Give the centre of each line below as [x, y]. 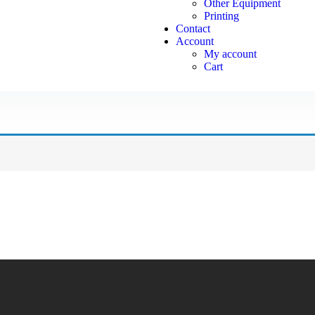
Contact [193, 28]
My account [230, 54]
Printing [221, 16]
